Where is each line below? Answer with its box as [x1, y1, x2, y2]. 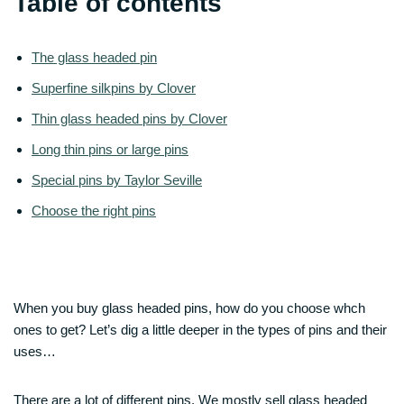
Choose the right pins [32, 202, 156, 218]
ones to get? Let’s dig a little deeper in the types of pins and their [14, 321, 387, 337]
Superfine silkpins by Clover [32, 79, 196, 96]
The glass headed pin [32, 49, 157, 65]
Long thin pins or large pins [32, 141, 188, 157]
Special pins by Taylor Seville [32, 171, 202, 188]
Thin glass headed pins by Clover [32, 110, 227, 126]
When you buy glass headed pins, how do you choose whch [14, 299, 365, 316]
